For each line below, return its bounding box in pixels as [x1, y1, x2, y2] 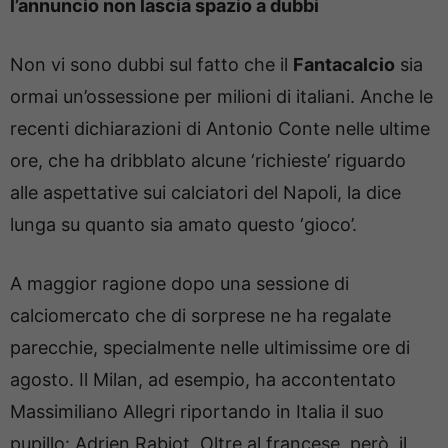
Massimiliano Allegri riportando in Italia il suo [10, 401, 384, 422]
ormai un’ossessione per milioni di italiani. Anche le [10, 86, 433, 107]
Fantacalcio [293, 54, 395, 75]
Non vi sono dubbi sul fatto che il [10, 54, 293, 75]
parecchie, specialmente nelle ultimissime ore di [10, 337, 410, 358]
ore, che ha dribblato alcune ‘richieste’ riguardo [10, 150, 406, 171]
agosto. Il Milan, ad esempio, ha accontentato [10, 369, 396, 390]
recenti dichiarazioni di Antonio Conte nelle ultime [10, 118, 430, 139]
